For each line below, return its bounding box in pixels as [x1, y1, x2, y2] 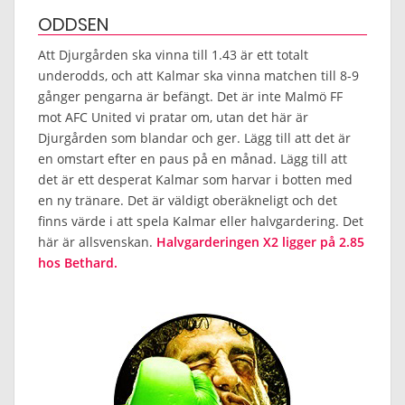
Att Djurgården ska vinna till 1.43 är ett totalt [38, 45, 308, 63]
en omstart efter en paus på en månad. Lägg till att [38, 149, 347, 167]
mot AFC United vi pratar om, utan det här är [38, 108, 308, 126]
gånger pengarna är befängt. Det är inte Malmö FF [38, 87, 343, 105]
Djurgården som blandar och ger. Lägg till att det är [38, 128, 351, 146]
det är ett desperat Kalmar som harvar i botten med [38, 170, 353, 188]
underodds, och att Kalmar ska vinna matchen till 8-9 [38, 66, 359, 84]
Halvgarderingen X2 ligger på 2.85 [156, 232, 364, 250]
